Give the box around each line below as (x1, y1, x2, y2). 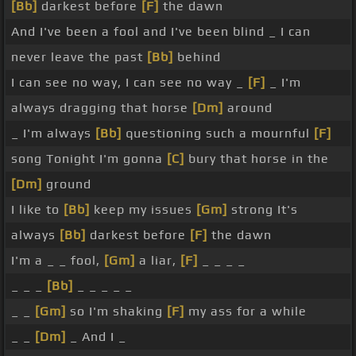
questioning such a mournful (122, 126, 314, 141)
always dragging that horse (11, 100, 192, 116)
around (223, 100, 273, 116)
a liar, (135, 253, 180, 269)
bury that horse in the (184, 151, 329, 167)
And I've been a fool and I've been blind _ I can (11, 24, 311, 40)
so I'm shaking (66, 304, 167, 319)
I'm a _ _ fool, (11, 253, 104, 269)
